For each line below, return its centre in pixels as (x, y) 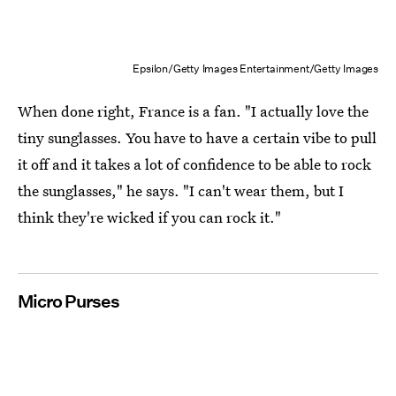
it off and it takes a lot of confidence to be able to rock (194, 164)
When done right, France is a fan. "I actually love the (193, 110)
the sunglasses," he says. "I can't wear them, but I (181, 190)
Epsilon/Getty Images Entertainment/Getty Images (255, 68)
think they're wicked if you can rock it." (149, 217)
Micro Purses (69, 301)
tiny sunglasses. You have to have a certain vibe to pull (197, 137)
